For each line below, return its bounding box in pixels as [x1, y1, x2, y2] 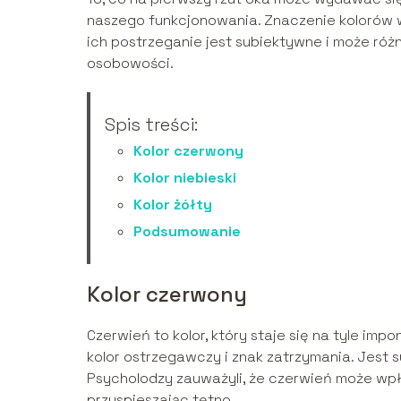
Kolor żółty [133, 195, 212, 215]
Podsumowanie [133, 222, 241, 242]
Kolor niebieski [133, 168, 236, 188]
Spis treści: [105, 113, 198, 137]
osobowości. [87, 54, 174, 73]
